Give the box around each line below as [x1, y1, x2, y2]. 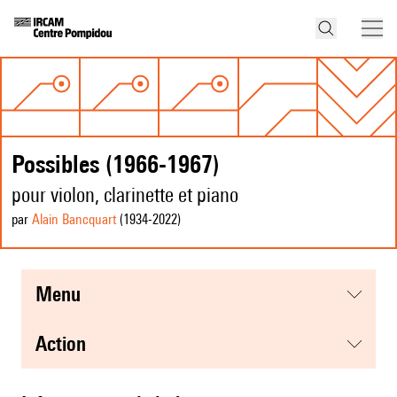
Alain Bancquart [32, 211, 116, 229]
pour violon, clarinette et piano [12, 183, 238, 207]
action [47, 331, 86, 356]
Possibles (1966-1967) [12, 149, 220, 179]
